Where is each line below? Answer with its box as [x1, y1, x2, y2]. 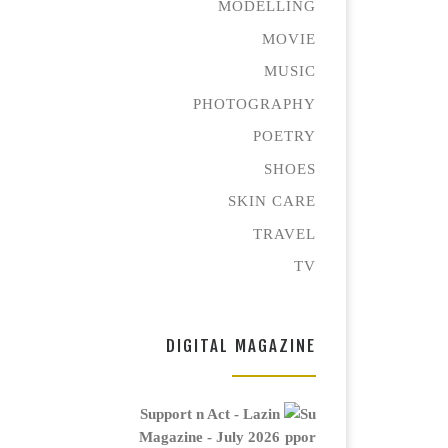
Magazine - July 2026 [139, 427, 280, 445]
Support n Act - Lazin [140, 404, 280, 422]
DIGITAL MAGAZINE [166, 335, 316, 357]
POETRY [253, 127, 316, 145]
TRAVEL [253, 224, 316, 242]
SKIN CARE [228, 192, 316, 210]
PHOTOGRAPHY [193, 94, 316, 112]
